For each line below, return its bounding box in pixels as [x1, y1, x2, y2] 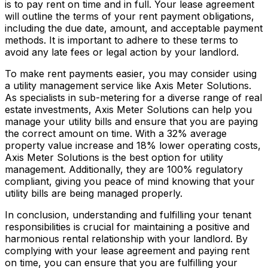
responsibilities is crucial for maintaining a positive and [5, 220, 249, 233]
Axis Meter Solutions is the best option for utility [5, 151, 223, 163]
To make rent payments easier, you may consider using [5, 67, 257, 80]
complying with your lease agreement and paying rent [5, 244, 249, 257]
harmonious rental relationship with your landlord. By [5, 232, 248, 245]
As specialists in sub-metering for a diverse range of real [5, 91, 262, 103]
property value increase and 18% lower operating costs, [5, 139, 261, 151]
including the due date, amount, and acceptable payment [5, 22, 263, 34]
